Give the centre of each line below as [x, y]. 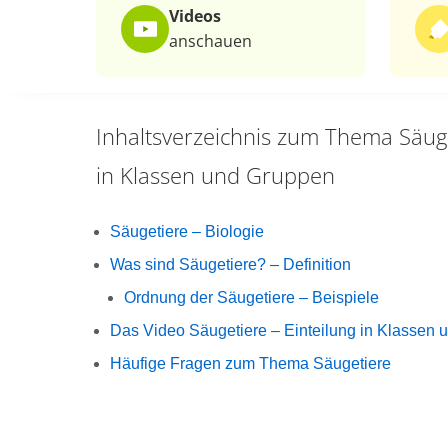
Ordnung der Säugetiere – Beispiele [251, 297]
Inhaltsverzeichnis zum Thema [244, 136]
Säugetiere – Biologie [187, 231]
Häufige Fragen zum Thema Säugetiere [250, 363]
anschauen [210, 41]
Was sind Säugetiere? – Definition [230, 264]
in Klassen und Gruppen [215, 175]
